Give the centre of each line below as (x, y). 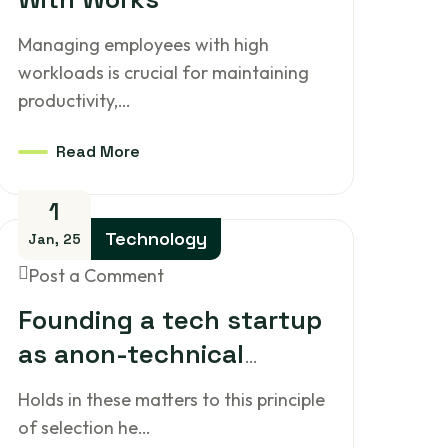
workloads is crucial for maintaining (163, 72)
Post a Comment (96, 275)
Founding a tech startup (169, 320)
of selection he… (84, 427)
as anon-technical (131, 354)
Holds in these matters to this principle (171, 399)
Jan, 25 (54, 239)
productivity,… (74, 100)
